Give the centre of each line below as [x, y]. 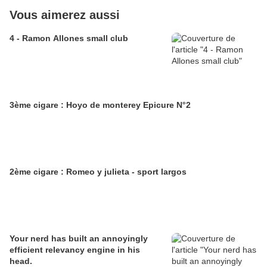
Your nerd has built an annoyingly [79, 238]
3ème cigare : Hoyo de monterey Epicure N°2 [100, 105]
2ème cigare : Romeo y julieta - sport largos [98, 172]
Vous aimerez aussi [65, 15]
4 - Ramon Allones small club [69, 38]
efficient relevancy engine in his [75, 250]
